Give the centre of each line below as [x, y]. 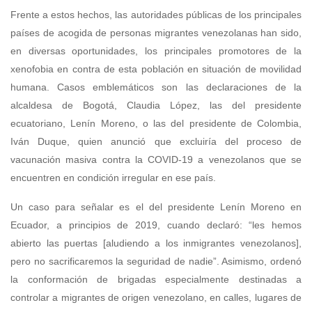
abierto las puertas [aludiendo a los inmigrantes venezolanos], [156, 243]
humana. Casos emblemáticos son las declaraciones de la [156, 87]
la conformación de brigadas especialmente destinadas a [156, 280]
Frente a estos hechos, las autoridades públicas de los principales [156, 15]
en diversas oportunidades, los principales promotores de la [156, 51]
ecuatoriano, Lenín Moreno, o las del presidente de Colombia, [156, 124]
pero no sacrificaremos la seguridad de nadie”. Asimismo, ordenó [156, 262]
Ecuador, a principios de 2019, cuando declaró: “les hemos [156, 225]
